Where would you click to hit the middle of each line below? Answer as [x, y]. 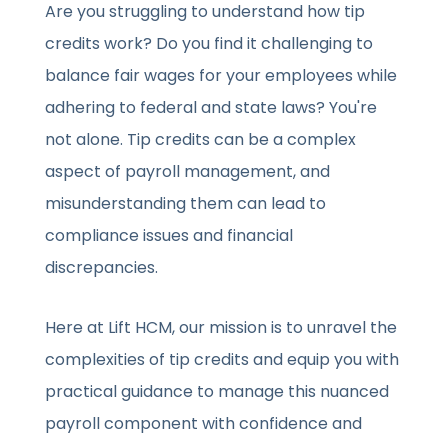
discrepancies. [102, 268]
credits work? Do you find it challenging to [209, 44]
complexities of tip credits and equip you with [222, 360]
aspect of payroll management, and [188, 172]
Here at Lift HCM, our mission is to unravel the [221, 328]
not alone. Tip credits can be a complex [201, 140]
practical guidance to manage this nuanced [217, 392]
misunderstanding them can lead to [186, 204]
